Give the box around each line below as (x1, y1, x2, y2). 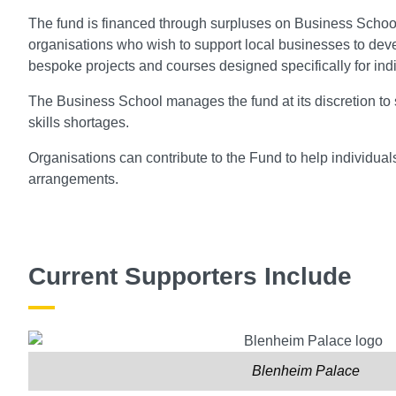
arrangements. (28, 171, 118, 187)
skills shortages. (28, 115, 129, 131)
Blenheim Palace (252, 363, 360, 379)
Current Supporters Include (28, 263, 352, 291)
